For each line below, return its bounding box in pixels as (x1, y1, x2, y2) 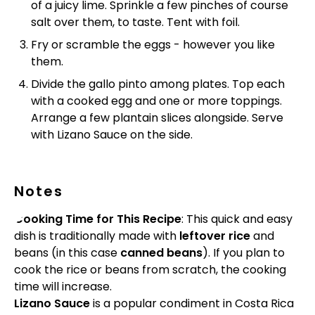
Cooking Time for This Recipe (14, 211, 181, 227)
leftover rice (179, 228, 250, 244)
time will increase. (14, 278, 112, 295)
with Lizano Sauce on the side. (31, 127, 193, 143)
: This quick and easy (181, 211, 292, 227)
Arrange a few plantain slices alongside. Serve (31, 110, 283, 126)
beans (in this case (14, 245, 120, 261)
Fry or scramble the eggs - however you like (31, 37, 275, 53)
